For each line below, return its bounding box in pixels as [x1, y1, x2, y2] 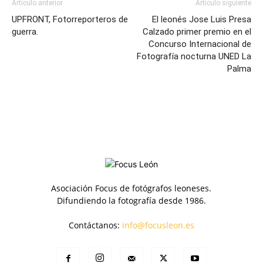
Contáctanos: [68, 220, 122, 231]
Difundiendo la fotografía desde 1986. [56, 195, 206, 206]
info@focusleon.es [122, 220, 194, 231]
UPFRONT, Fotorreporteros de [12, 14, 128, 25]
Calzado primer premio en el [143, 26, 251, 37]
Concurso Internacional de [149, 39, 251, 49]
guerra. [12, 26, 38, 37]
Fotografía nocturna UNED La [137, 51, 251, 62]
